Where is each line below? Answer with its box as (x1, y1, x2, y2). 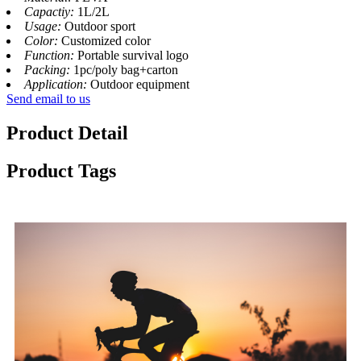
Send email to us (6, 92, 90, 106)
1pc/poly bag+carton (73, 63, 178, 77)
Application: (24, 77, 90, 92)
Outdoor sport (64, 19, 135, 34)
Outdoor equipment (90, 77, 189, 92)
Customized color (61, 34, 151, 48)
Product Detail (6, 122, 128, 144)
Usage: (24, 19, 64, 34)
